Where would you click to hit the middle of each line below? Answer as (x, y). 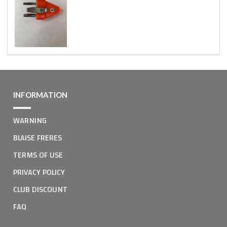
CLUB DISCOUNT (40, 189)
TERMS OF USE (38, 155)
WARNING (30, 120)
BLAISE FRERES (37, 138)
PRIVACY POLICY (39, 172)
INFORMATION (40, 94)
